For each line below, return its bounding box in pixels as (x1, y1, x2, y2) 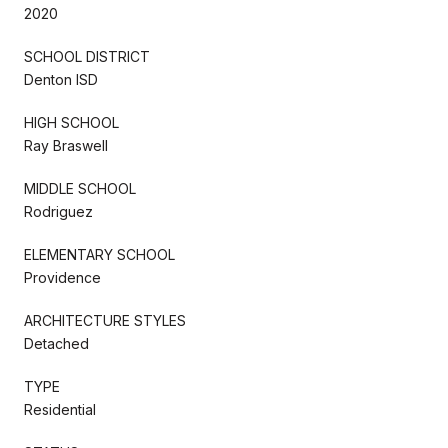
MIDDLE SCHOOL (24, 179, 136, 197)
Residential (24, 400, 96, 418)
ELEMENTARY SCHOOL (24, 245, 175, 263)
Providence (24, 268, 101, 286)
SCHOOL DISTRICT (24, 47, 150, 65)
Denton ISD (24, 70, 98, 88)
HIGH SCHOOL (24, 113, 119, 131)
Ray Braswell (24, 136, 108, 154)
